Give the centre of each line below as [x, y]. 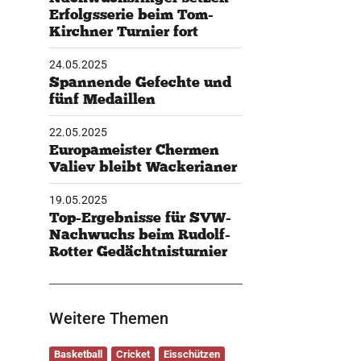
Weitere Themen [108, 318]
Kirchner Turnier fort [123, 31]
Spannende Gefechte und [140, 82]
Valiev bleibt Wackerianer [143, 166]
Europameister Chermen [134, 149]
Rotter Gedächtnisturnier [138, 251]
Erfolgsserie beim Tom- [131, 14]
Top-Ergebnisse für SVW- [140, 217]
